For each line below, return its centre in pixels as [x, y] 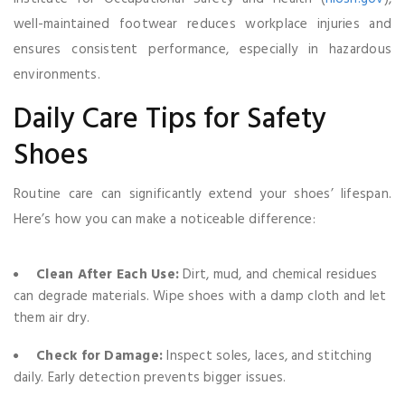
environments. [57, 75]
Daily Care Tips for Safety [170, 120]
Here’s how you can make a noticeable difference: [165, 220]
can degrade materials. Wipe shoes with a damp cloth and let [200, 297]
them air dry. [52, 318]
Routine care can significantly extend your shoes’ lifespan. [202, 194]
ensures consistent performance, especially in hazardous [202, 50]
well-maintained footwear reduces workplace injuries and [202, 24]
